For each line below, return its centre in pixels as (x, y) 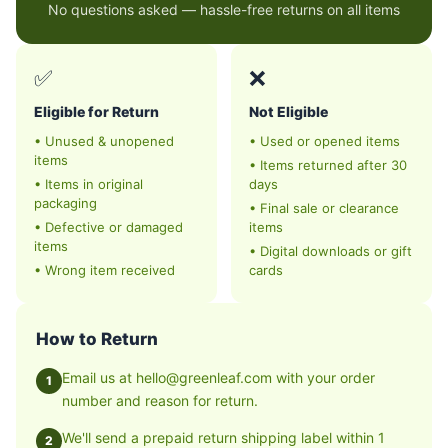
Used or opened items (330, 141)
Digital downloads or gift (336, 251)
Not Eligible (288, 111)
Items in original (94, 184)
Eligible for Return (96, 111)
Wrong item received (110, 270)
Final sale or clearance (329, 208)
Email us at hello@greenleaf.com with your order (218, 377)
